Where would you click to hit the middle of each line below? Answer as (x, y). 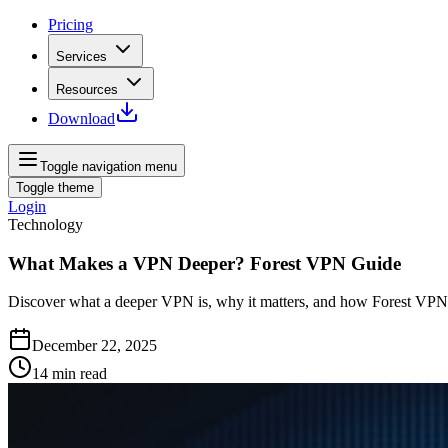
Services (81, 56)
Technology (45, 224)
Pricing (70, 24)
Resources (87, 89)
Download (81, 118)
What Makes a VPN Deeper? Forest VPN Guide (204, 263)
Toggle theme (55, 187)
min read (79, 374)
